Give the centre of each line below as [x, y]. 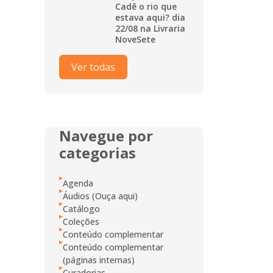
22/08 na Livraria [150, 28]
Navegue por [106, 135]
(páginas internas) [99, 260]
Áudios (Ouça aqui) [100, 196]
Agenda [78, 183]
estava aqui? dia [150, 17]
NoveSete [135, 39]
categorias [97, 152]
